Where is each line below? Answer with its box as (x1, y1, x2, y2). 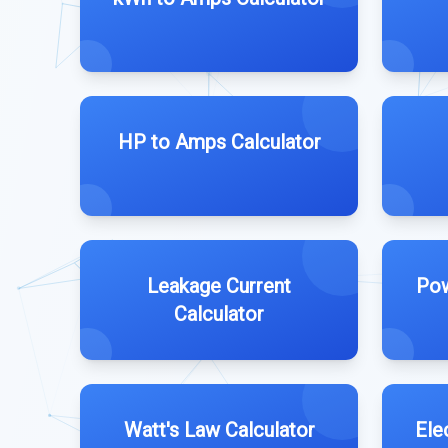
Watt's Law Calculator (123, 418, 315, 442)
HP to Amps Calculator (117, 130, 321, 154)
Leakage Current (147, 274, 291, 298)
